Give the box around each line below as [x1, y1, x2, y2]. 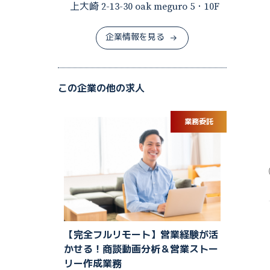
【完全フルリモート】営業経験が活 [64, 228, 218, 242]
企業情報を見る [105, 32, 165, 43]
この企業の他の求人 [58, 81, 145, 95]
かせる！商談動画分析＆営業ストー [64, 242, 218, 256]
